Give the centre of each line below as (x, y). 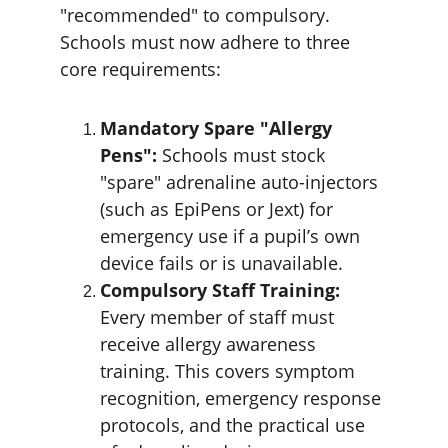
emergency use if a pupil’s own (232, 236)
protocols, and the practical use (235, 425)
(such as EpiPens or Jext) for (219, 209)
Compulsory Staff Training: (222, 290)
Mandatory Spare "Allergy (218, 128)
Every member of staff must (219, 317)
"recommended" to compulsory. (197, 15)
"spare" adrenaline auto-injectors (241, 182)
